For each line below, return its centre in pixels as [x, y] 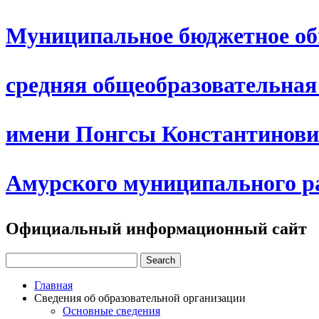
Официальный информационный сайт [156, 229]
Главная [53, 285]
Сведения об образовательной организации [140, 298]
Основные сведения [111, 310]
